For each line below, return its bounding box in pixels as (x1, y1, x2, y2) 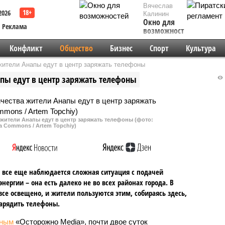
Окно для (143, 17, 175, 28)
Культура (185, 43, 215, 54)
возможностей (143, 25, 192, 36)
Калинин (143, 10, 169, 18)
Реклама (2, 22, 27, 31)
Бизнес (109, 43, 133, 54)
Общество (59, 43, 93, 54)
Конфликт (9, 43, 43, 54)
